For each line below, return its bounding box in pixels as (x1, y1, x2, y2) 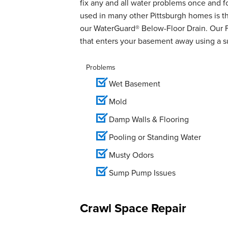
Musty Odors (109, 149, 154, 161)
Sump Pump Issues (109, 166, 176, 179)
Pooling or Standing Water (109, 131, 201, 143)
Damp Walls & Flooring (109, 113, 189, 125)
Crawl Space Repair (80, 198, 186, 217)
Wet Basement (109, 77, 162, 90)
